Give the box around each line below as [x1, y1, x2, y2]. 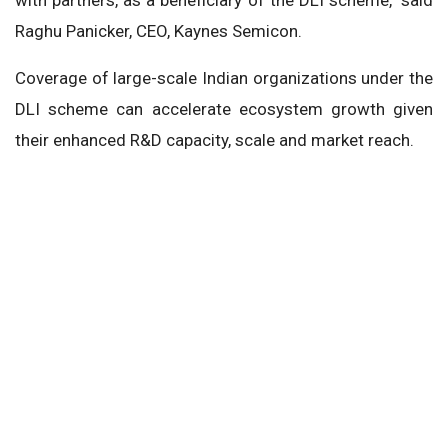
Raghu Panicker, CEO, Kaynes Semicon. [15, 20, 302, 41]
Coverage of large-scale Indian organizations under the [15, 67, 433, 88]
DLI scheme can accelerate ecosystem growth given [15, 98, 433, 119]
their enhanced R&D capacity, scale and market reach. [15, 129, 414, 150]
